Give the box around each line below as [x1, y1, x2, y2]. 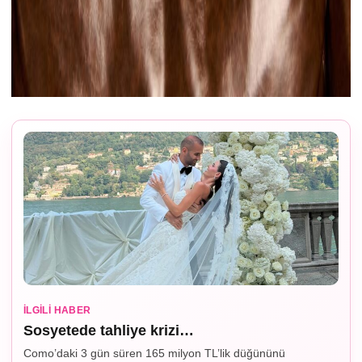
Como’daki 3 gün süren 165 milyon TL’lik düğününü [23, 346, 285, 360]
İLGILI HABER [23, 304, 91, 316]
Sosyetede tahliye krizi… [23, 322, 194, 339]
